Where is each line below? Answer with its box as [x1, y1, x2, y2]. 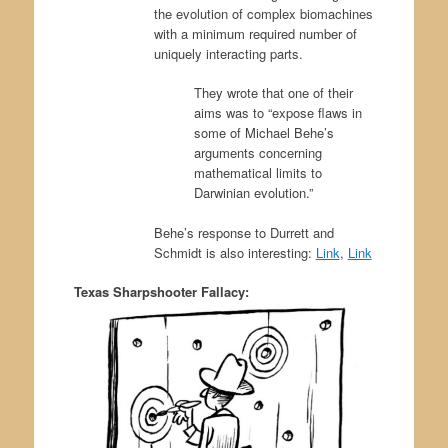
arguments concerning [193, 143, 322, 163]
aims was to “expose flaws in [193, 103, 362, 123]
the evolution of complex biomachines [153, 3, 373, 23]
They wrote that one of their [193, 83, 353, 103]
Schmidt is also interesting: [153, 242, 316, 262]
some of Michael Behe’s [193, 123, 334, 143]
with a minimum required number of [153, 23, 357, 43]
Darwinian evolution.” [193, 183, 313, 203]
